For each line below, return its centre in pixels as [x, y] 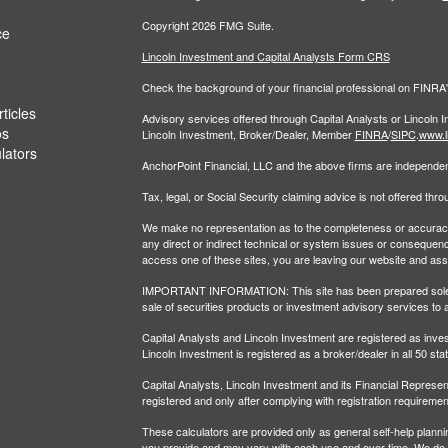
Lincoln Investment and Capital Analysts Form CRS [265, 55]
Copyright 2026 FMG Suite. [207, 24]
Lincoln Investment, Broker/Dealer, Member [246, 133]
